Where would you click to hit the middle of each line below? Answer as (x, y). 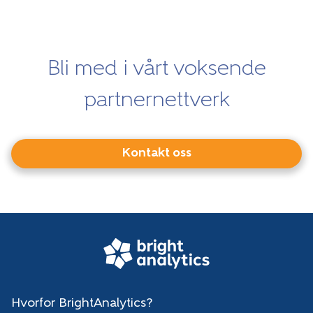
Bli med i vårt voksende (156, 70)
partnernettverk (156, 101)
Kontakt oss (156, 154)
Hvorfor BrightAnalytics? (82, 303)
